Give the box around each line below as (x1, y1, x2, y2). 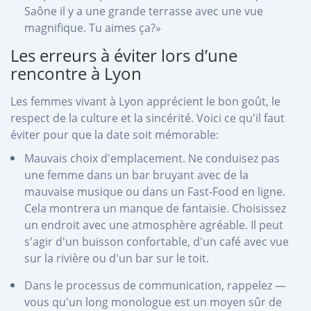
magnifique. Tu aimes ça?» (24, 19, 161, 35)
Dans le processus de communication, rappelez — (24, 277, 286, 293)
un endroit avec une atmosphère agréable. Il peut (24, 217, 283, 233)
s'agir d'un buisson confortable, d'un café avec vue (24, 233, 289, 249)
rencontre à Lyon (10, 61, 142, 85)
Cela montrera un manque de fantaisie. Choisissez (24, 200, 286, 216)
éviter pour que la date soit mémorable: (10, 126, 219, 142)
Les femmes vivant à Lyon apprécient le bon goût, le (10, 93, 280, 109)
